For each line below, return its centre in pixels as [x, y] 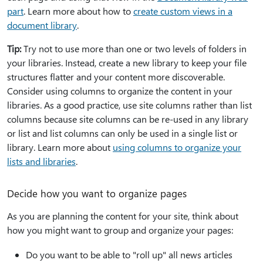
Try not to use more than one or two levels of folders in [134, 48]
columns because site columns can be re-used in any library [128, 119]
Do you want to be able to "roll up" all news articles [129, 254]
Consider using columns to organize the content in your [120, 90]
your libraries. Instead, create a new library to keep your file [127, 62]
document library [42, 25]
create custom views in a [183, 11]
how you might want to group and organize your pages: [120, 230]
